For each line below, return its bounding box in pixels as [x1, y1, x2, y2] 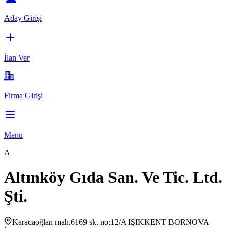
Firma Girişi [4, 91, 43, 100]
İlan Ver [4, 53, 30, 62]
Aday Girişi [4, 13, 42, 22]
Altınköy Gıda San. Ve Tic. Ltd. [4, 168, 222, 187]
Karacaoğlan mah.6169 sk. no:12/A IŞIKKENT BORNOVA [12, 217, 209, 226]
